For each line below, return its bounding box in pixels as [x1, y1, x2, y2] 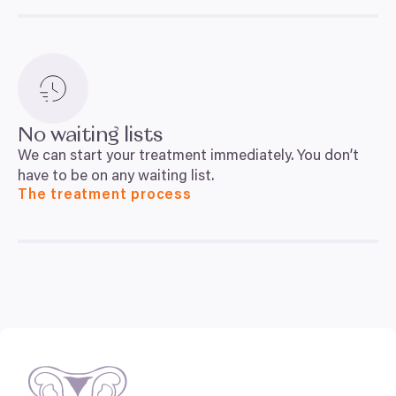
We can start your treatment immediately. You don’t [18, 149, 359, 164]
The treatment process [18, 188, 192, 202]
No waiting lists [18, 125, 167, 146]
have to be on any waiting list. [18, 170, 214, 185]
